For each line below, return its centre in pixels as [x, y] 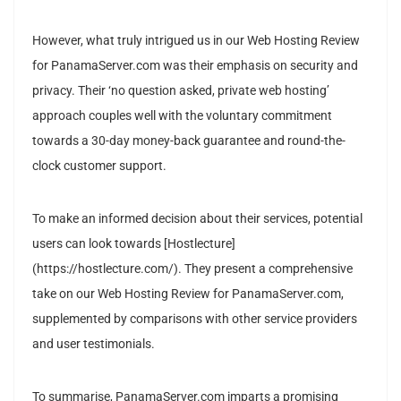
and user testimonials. [94, 344]
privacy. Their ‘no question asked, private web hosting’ [181, 90]
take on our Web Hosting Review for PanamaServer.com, [188, 294]
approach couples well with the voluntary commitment [182, 115]
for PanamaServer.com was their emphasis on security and [195, 65]
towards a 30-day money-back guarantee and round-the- [189, 141]
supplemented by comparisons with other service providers [195, 319]
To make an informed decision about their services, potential [197, 218]
